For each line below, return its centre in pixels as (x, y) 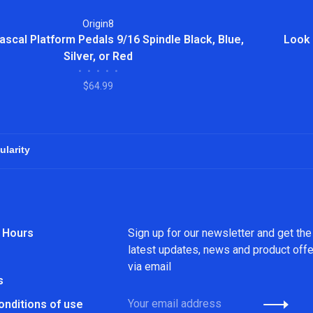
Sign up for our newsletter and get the (220, 233)
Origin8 (98, 24)
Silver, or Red (98, 56)
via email (150, 267)
